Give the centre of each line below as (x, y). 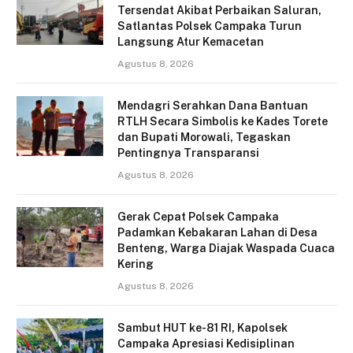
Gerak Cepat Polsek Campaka (198, 217)
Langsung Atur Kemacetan (191, 42)
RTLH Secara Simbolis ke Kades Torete (223, 122)
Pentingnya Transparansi (188, 153)
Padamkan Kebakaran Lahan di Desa (217, 233)
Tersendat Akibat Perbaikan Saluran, (219, 11)
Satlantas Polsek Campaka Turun (210, 26)
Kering (136, 264)
